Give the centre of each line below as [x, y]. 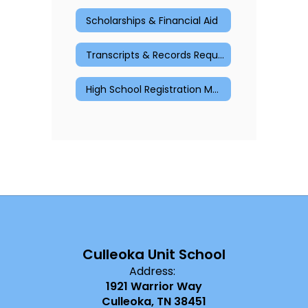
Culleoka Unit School [154, 254]
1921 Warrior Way [154, 286]
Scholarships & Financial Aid [152, 20]
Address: [152, 271]
